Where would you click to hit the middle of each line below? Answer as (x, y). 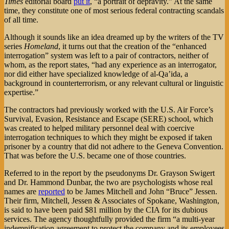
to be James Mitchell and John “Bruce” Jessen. (141, 191)
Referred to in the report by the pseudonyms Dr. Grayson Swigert (109, 173)
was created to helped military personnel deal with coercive (99, 128)
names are (21, 191)
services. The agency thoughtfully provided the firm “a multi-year (109, 219)
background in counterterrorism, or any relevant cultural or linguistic (114, 83)
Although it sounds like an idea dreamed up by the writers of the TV (114, 37)
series (14, 46)
